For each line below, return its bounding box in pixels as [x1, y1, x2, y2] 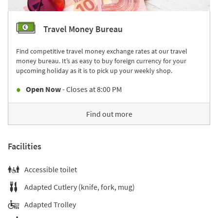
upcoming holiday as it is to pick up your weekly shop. [16, 66, 172, 75]
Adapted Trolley [24, 200, 76, 209]
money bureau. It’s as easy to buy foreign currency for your [16, 56, 186, 65]
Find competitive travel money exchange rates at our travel [16, 47, 187, 55]
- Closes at [61, 84, 95, 94]
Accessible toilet [24, 164, 77, 174]
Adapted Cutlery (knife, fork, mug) [24, 182, 135, 192]
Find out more [86, 109, 132, 119]
